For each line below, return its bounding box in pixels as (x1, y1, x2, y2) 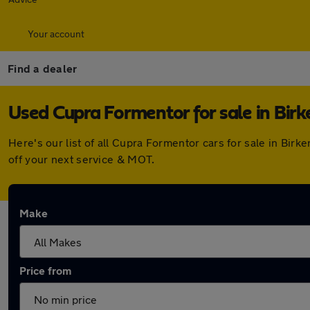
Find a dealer (8, 62, 77, 75)
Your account (28, 28, 84, 39)
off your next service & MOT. (8, 152, 155, 165)
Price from (19, 264, 71, 277)
